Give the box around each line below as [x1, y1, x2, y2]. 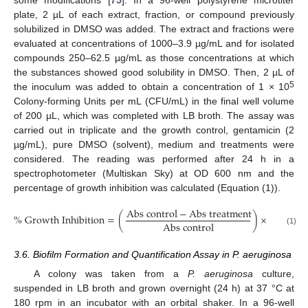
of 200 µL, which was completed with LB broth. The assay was [14, 109, 294, 121]
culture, [252, 268, 295, 280]
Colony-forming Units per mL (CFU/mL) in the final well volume [14, 95, 294, 107]
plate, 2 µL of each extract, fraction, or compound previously [14, 8, 294, 20]
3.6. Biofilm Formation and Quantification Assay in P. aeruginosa [14, 249, 291, 261]
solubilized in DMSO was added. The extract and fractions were [14, 23, 294, 34]
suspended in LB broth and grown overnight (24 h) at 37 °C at [14, 283, 294, 294]
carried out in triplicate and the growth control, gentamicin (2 [14, 124, 294, 135]
